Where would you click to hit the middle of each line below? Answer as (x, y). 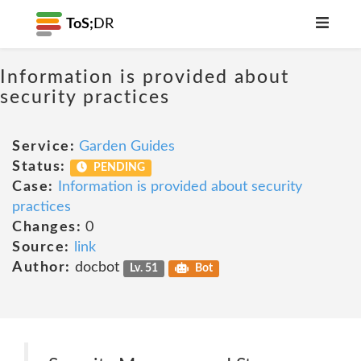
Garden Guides (127, 147)
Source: (41, 247)
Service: (44, 147)
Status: (39, 167)
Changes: (47, 227)
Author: (41, 268)
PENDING (118, 168)
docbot (97, 268)
